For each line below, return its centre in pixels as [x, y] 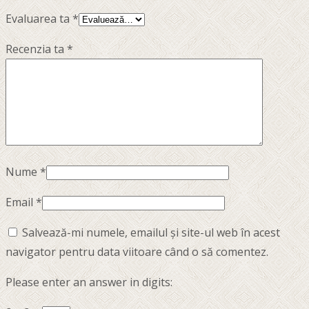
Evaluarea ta [39, 19]
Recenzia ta [36, 49]
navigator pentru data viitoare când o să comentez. [137, 252]
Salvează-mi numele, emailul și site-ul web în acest [151, 233]
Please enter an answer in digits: [89, 282]
